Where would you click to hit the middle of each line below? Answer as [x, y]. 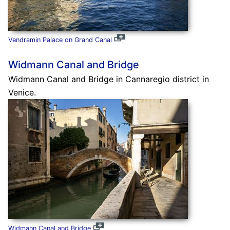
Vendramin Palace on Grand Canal [60, 40]
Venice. [22, 92]
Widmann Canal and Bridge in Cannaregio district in [108, 79]
